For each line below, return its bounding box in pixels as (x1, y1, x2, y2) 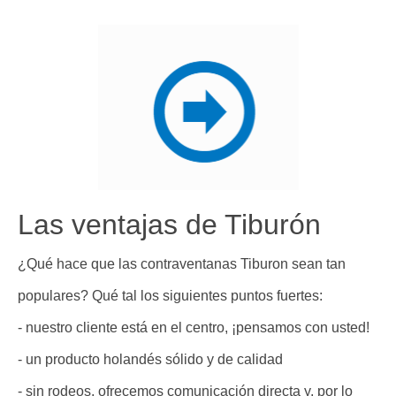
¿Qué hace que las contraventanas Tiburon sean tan (18, 256, 346, 272)
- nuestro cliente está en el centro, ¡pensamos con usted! (18, 320, 369, 336)
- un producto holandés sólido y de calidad (18, 352, 283, 368)
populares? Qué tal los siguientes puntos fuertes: (18, 288, 323, 304)
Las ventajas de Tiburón (18, 209, 321, 241)
